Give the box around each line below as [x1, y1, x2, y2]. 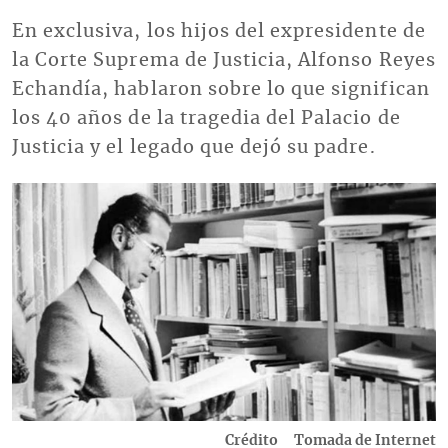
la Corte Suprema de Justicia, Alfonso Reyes [12, 51, 436, 70]
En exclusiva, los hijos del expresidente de [12, 22, 426, 41]
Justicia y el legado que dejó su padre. [12, 138, 376, 157]
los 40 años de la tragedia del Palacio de [12, 109, 401, 128]
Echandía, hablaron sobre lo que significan [12, 80, 430, 99]
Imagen [11, 184, 58, 202]
